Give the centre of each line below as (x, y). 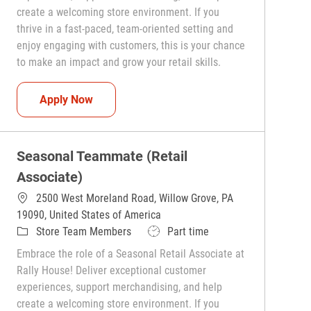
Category (36, 231)
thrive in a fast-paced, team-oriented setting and (125, 29)
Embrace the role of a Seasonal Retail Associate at (131, 254)
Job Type (168, 231)
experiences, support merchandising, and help (120, 287)
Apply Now (67, 99)
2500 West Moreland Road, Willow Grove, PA (135, 199)
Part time (188, 232)
